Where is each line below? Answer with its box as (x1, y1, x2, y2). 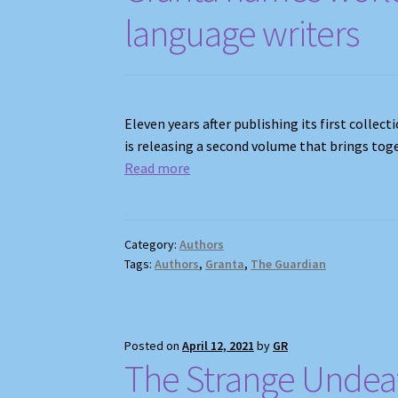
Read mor (124, 159, 184, 178)
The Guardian (251, 256, 327, 273)
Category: (124, 236, 180, 253)
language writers (124, 9, 360, 56)
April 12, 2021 (182, 338, 255, 354)
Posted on (124, 338, 183, 354)
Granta (205, 256, 245, 273)
